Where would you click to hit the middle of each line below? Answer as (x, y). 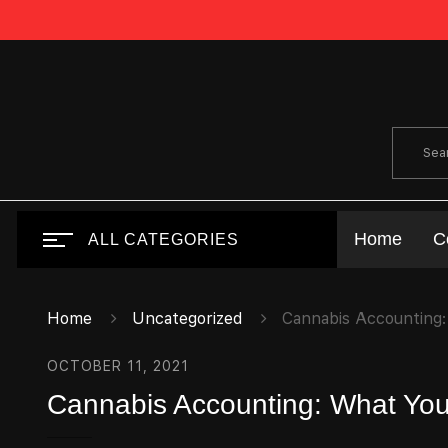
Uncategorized (187, 318)
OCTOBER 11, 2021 (118, 366)
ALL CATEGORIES (163, 239)
